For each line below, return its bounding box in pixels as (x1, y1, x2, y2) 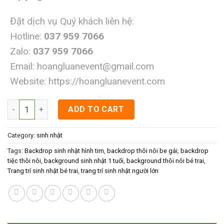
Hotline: (7, 30, 41, 42)
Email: (7, 60, 37, 72)
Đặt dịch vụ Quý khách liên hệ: (7, 15, 134, 27)
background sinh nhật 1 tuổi (44, 157, 123, 165)
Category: (7, 131, 36, 139)
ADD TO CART (68, 104, 124, 114)
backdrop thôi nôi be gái (107, 147, 177, 155)
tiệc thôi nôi (7, 157, 41, 165)
